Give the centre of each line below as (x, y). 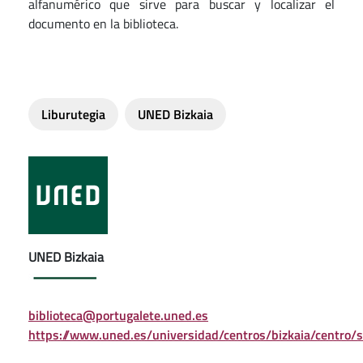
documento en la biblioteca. (103, 24)
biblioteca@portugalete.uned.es (118, 316)
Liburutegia (73, 115)
